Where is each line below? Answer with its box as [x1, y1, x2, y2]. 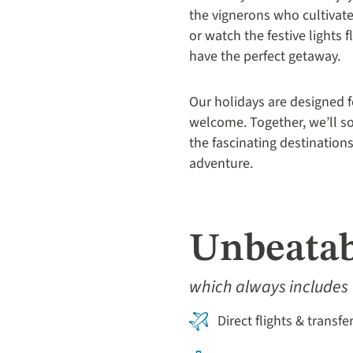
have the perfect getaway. [189, 46, 344, 66]
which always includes [189, 274, 348, 299]
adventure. [189, 154, 253, 173]
